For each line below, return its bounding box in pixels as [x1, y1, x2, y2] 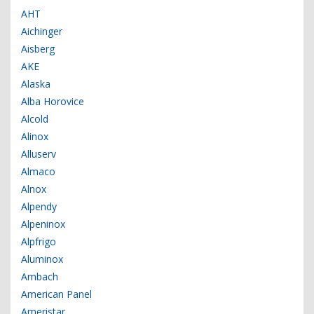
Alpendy [21, 200, 57, 214]
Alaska [21, 77, 50, 91]
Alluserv [21, 147, 56, 161]
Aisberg [21, 42, 55, 56]
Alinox [21, 130, 48, 144]
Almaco [21, 165, 55, 179]
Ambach [21, 270, 58, 284]
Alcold [21, 112, 48, 126]
